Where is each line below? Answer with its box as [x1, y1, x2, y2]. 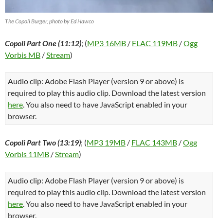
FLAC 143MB [131, 138, 177, 147]
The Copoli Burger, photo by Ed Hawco [5, 18, 94, 25]
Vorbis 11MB [5, 149, 49, 159]
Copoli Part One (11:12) [5, 38, 81, 48]
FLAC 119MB [132, 38, 178, 48]
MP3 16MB [87, 38, 126, 48]
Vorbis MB [5, 50, 40, 59]
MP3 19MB [87, 138, 126, 147]
